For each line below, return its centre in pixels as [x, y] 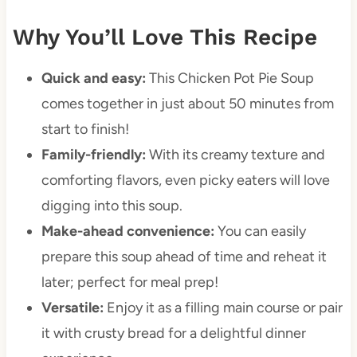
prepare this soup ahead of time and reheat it [184, 256]
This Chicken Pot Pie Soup [229, 78]
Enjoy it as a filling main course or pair [223, 307]
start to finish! [85, 129]
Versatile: [72, 307]
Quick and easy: [93, 78]
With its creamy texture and [235, 154]
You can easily [260, 231]
